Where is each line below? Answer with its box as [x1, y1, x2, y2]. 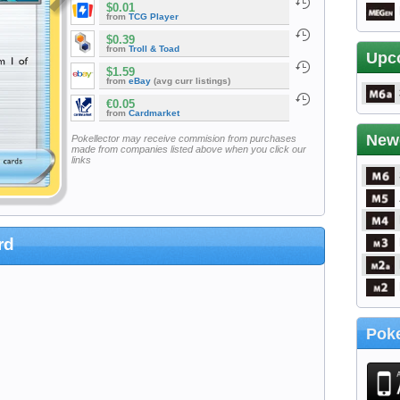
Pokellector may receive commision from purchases [71, 132, 296, 144]
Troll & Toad [129, 44, 179, 54]
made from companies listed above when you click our [71, 143, 306, 154]
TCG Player [129, 12, 179, 22]
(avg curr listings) [151, 76, 230, 87]
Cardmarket [129, 108, 179, 119]
